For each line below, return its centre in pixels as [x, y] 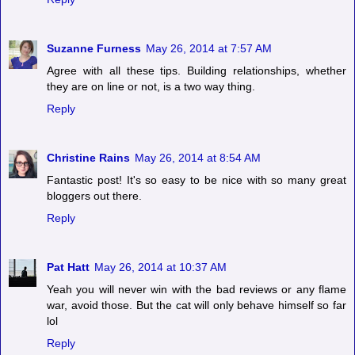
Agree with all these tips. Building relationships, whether [197, 71]
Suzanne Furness [94, 49]
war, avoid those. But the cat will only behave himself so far [197, 305]
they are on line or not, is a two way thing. [151, 87]
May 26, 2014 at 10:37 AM [160, 267]
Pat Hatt [68, 267]
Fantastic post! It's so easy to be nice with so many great [197, 180]
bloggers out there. [94, 196]
